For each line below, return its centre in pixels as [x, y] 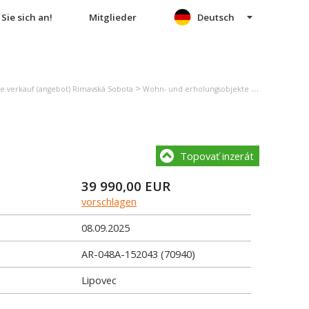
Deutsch [216, 17]
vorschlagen [109, 201]
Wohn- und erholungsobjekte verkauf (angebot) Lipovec [197, 89]
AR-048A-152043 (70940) [138, 254]
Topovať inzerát [217, 156]
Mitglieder [112, 17]
